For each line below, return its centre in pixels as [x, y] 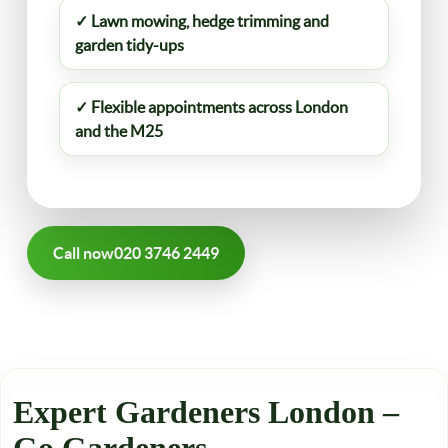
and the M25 [119, 131]
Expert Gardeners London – [206, 412]
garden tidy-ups [129, 45]
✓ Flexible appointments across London [211, 107]
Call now [83, 253]
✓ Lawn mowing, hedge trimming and [202, 21]
